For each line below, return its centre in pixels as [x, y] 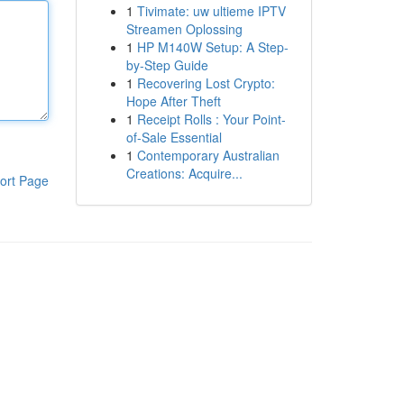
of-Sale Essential [174, 137]
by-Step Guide [167, 65]
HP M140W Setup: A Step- [212, 47]
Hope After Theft [173, 101]
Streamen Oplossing [184, 29]
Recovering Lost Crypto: [206, 83]
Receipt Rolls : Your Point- [211, 119]
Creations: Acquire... [184, 173]
